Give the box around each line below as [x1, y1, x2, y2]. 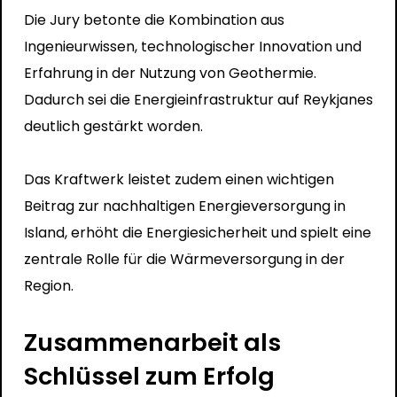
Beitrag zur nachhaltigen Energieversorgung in [23, 195, 346, 216]
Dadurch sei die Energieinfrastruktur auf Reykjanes [23, 89, 373, 110]
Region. [23, 275, 74, 296]
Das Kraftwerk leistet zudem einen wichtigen [23, 168, 334, 190]
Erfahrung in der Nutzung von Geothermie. [23, 62, 316, 83]
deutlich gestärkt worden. [23, 115, 203, 136]
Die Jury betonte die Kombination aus [23, 9, 284, 30]
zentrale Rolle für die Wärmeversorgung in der [23, 248, 345, 269]
